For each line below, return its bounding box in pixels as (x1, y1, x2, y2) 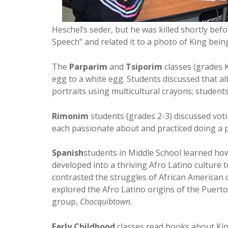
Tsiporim (126, 61, 162, 72)
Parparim (69, 61, 107, 72)
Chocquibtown (80, 196, 130, 207)
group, (52, 196, 80, 207)
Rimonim (52, 110, 89, 122)
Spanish (52, 147, 83, 158)
